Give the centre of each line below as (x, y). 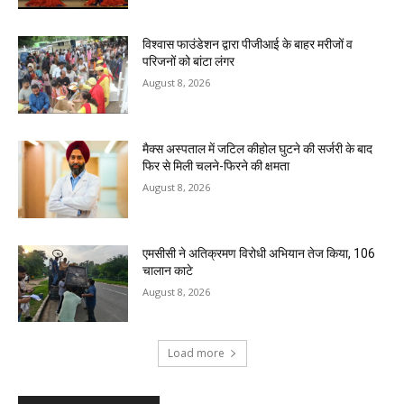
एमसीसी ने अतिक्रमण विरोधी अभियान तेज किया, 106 (259, 253)
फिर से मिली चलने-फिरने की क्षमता (216, 165)
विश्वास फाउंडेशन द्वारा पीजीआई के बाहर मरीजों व (248, 45)
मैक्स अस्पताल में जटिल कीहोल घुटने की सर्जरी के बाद (258, 148)
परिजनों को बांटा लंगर (189, 62)
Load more (196, 353)
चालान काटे (168, 270)
